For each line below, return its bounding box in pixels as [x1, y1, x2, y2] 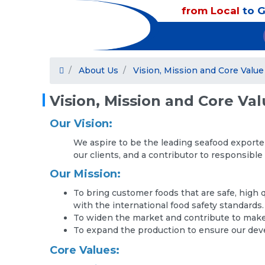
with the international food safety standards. [73, 199, 264, 211]
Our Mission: [50, 167, 121, 180]
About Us [79, 65, 118, 76]
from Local [182, 5, 240, 17]
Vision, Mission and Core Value [133, 65, 264, 76]
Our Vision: [50, 117, 112, 130]
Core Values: [50, 243, 119, 257]
